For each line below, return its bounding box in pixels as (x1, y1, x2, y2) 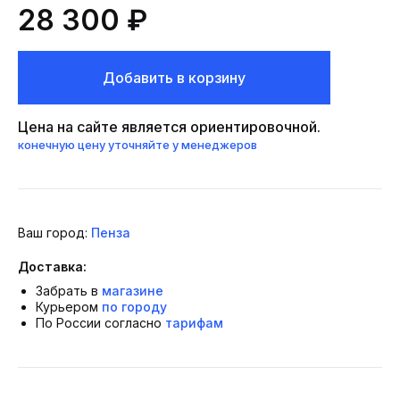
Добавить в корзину (103, 69, 246, 87)
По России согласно (36, 315, 165, 330)
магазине (102, 283, 163, 298)
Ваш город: (18, 225, 91, 240)
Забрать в (36, 283, 102, 298)
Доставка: (18, 259, 87, 274)
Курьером (36, 299, 102, 314)
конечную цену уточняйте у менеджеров (18, 137, 257, 152)
